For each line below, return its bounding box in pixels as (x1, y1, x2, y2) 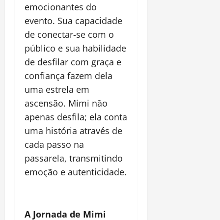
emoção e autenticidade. (25, 166, 127, 178)
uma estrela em (25, 83, 89, 96)
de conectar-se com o (25, 28, 114, 41)
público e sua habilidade (25, 42, 126, 55)
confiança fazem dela (25, 70, 112, 82)
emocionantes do (25, 1, 97, 13)
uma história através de (25, 125, 122, 137)
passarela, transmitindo (25, 152, 123, 165)
